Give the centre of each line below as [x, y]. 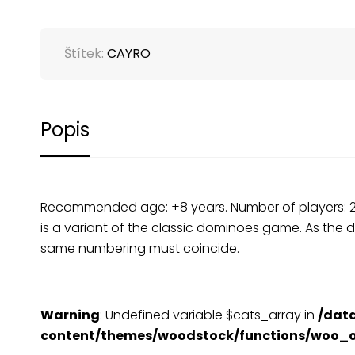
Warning [70, 315]
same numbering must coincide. [139, 248]
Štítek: [85, 53]
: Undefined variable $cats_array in [208, 315]
